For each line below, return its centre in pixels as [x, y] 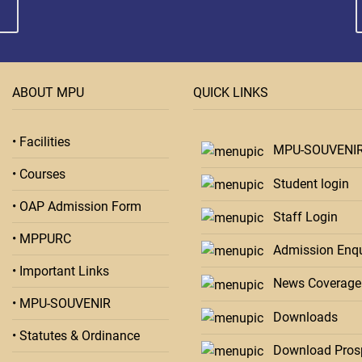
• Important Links [61, 271]
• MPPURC [42, 239]
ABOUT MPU [48, 93]
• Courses [39, 175]
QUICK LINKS [231, 93]
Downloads [301, 317]
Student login [306, 183]
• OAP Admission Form [77, 207]
